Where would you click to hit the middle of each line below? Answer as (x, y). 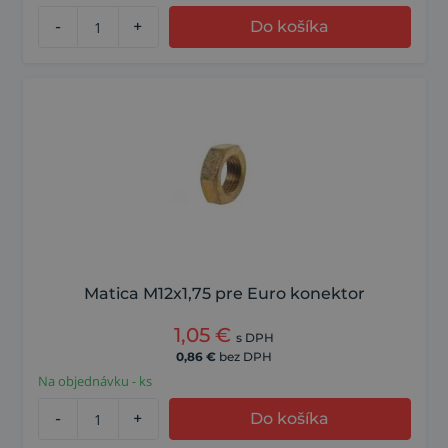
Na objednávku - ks (94, 381)
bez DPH (245, 357)
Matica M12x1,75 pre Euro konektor (224, 294)
